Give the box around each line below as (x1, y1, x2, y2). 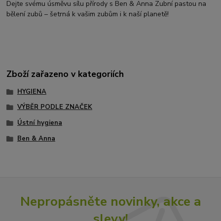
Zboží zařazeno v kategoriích (6, 68, 124, 80)
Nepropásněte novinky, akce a (20, 192, 201, 211)
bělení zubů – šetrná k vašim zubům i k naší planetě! (6, 9, 169, 19)
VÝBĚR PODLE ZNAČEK (17, 103, 92, 112)
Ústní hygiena (17, 118, 62, 128)
